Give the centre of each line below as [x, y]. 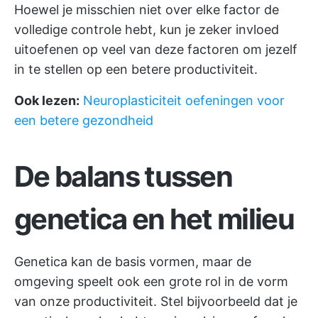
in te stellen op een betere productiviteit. [136, 69]
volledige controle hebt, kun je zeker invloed [147, 29]
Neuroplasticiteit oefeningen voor [184, 100]
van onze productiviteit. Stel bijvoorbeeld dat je [156, 301]
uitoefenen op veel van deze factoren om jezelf [156, 49]
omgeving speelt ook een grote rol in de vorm [151, 281]
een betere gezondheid [84, 120]
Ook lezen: [47, 100]
